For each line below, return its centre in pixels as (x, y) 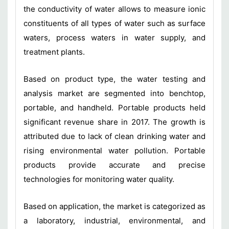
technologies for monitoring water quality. (101, 179)
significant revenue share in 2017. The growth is (114, 122)
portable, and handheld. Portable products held (114, 107)
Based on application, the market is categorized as (114, 206)
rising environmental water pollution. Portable (114, 150)
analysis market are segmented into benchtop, (114, 93)
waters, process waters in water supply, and (114, 37)
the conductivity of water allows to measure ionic (114, 9)
